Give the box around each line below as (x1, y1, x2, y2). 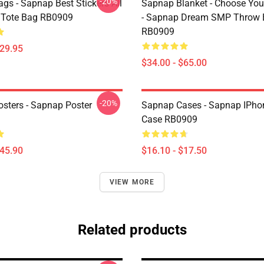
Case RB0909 (141, 114, 197, 125)
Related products (77, 222, 187, 238)
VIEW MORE (109, 178, 155, 186)
